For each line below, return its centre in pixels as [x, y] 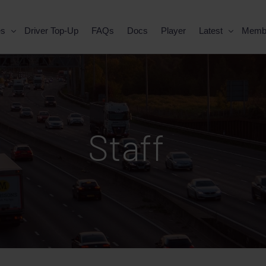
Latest [211, 31]
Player [174, 31]
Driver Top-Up [52, 31]
